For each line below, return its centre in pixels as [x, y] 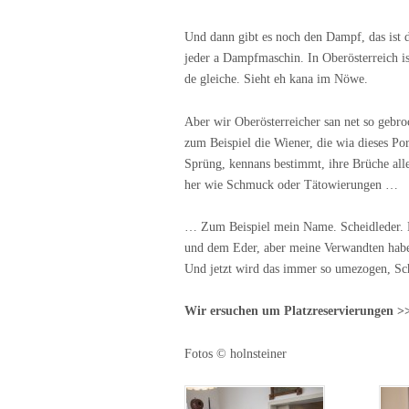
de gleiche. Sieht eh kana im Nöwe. [276, 79]
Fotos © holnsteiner [236, 353]
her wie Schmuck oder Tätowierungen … [291, 184]
